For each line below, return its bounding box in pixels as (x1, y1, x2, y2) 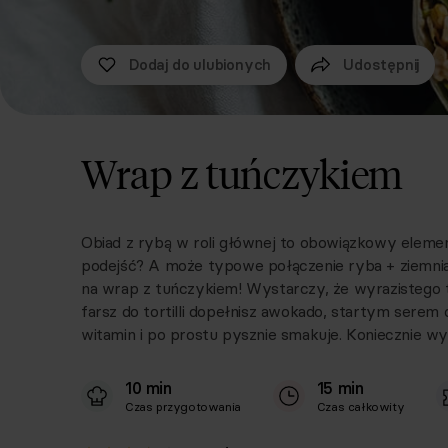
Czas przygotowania (125, 399, 241, 414)
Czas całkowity (316, 399, 405, 414)
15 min (316, 378, 364, 398)
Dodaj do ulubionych (129, 55, 272, 74)
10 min (125, 378, 172, 398)
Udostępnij (343, 55, 420, 74)
